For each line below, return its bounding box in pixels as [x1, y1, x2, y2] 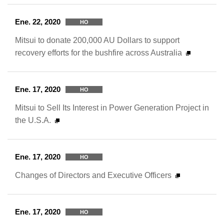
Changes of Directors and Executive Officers [15, 170, 171, 179]
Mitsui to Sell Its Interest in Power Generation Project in [15, 103, 209, 112]
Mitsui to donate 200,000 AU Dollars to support [15, 35, 179, 44]
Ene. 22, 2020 [15, 17, 60, 26]
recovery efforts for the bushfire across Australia [15, 48, 182, 57]
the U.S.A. [15, 115, 51, 124]
